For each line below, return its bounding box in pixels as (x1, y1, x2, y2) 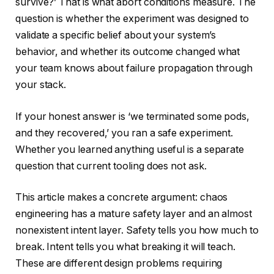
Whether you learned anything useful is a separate (15, 143, 245, 155)
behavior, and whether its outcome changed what (15, 46, 240, 58)
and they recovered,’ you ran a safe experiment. (15, 127, 234, 139)
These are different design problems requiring (15, 257, 223, 270)
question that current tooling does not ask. (15, 160, 207, 172)
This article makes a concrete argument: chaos (15, 191, 228, 204)
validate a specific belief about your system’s (15, 29, 217, 42)
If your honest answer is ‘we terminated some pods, (15, 110, 250, 122)
